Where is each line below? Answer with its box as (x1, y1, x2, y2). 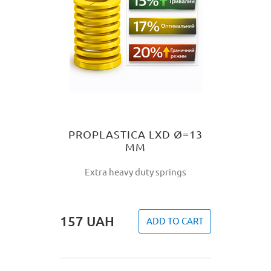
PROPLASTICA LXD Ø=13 (68, 128, 203, 140)
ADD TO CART (146, 216, 203, 226)
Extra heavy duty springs (85, 167, 186, 177)
